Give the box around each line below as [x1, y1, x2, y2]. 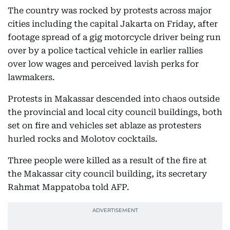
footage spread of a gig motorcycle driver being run [8, 32, 221, 42]
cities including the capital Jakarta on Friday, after [8, 19, 218, 29]
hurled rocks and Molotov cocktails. [8, 134, 158, 144]
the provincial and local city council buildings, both [8, 107, 222, 117]
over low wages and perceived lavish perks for [8, 59, 199, 69]
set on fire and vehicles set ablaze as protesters [8, 121, 201, 130]
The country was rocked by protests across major [8, 6, 212, 15]
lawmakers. [8, 72, 55, 82]
